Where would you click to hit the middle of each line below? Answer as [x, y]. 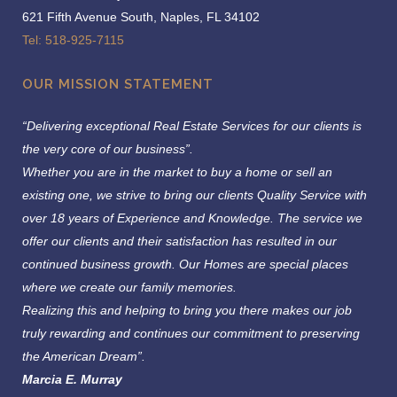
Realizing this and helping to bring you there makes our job [187, 310]
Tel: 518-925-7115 [73, 40]
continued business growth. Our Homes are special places [185, 264]
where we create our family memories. [133, 287]
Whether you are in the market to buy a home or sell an [177, 172]
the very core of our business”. [108, 149]
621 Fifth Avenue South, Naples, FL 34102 [141, 17]
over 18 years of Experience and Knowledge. [150, 218]
